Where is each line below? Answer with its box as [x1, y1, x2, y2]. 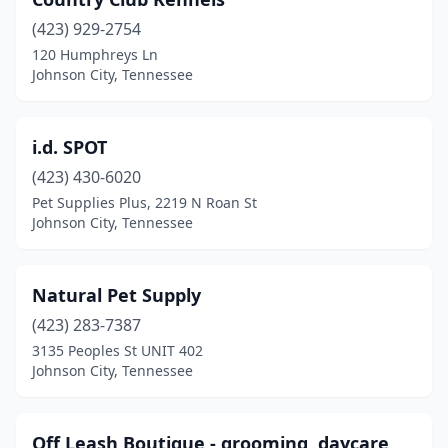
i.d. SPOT [32, 135, 107, 159]
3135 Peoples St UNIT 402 [32, 341, 203, 360]
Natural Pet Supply [32, 283, 201, 307]
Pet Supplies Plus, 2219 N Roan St [32, 193, 257, 212]
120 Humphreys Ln [32, 45, 158, 64]
